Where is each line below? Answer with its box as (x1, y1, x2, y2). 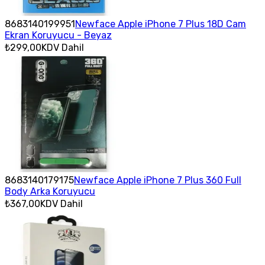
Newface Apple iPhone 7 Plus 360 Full (74, 174, 241, 186)
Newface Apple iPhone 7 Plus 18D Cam (75, 18, 246, 30)
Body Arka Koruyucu (5, 185, 95, 197)
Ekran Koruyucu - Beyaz (5, 29, 112, 41)
